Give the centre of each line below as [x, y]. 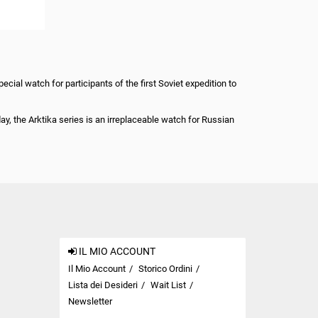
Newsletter [90, 301]
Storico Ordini [165, 269]
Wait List [168, 285]
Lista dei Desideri [103, 285]
